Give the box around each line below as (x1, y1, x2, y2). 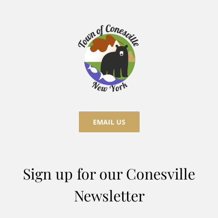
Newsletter (73, 185, 145, 205)
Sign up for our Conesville (23, 163, 195, 183)
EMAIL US (92, 117, 126, 127)
